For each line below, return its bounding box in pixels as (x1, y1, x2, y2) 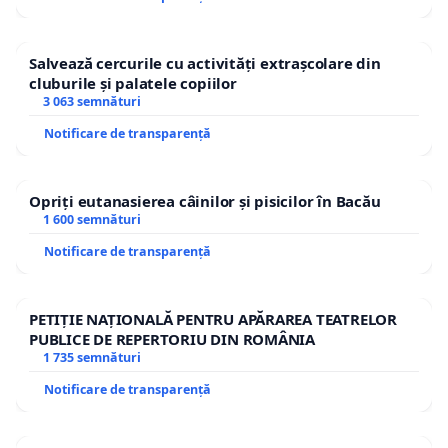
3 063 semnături (42, 92, 141, 110)
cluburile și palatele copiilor (29, 72, 237, 93)
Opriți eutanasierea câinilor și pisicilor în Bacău (29, 190, 381, 211)
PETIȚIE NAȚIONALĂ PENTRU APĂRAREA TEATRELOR (29, 308, 397, 329)
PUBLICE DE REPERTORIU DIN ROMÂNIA (29, 328, 316, 349)
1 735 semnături (42, 348, 141, 366)
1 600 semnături (42, 210, 141, 228)
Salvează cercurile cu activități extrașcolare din (29, 52, 381, 73)
